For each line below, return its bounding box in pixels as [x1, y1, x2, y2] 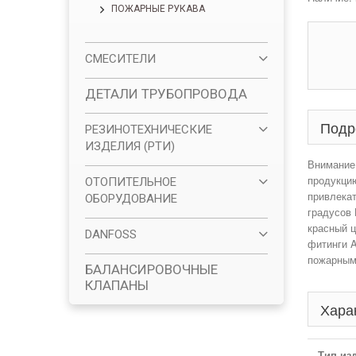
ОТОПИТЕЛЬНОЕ [85, 175, 176, 189]
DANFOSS [85, 227, 137, 242]
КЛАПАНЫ [85, 277, 149, 293]
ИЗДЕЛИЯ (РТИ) [85, 139, 175, 153]
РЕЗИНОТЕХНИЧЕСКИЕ [85, 122, 212, 137]
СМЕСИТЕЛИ [85, 52, 156, 66]
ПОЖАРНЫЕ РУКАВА [111, 3, 205, 14]
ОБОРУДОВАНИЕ [85, 192, 177, 206]
